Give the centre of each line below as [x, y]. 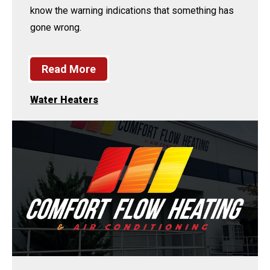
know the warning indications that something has [132, 10]
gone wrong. [56, 27]
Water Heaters [64, 99]
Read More [69, 69]
